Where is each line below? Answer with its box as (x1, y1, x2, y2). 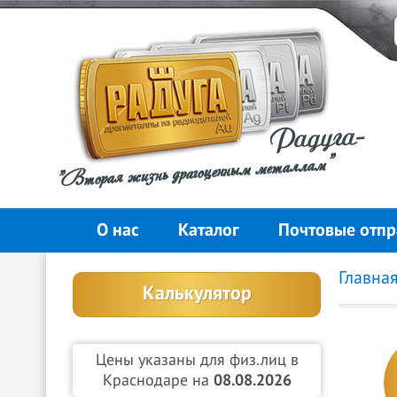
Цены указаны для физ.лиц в (95, 351, 299, 370)
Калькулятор (142, 282, 252, 305)
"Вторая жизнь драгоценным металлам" (54, 148, 332, 192)
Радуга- (269, 119, 367, 158)
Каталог (177, 220, 239, 241)
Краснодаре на (102, 371, 214, 390)
